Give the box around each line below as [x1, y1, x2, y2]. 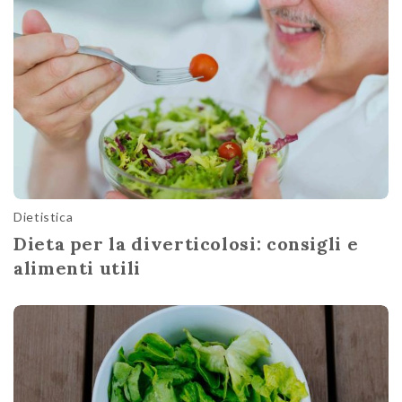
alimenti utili [13, 257, 141, 280]
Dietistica [13, 209, 74, 225]
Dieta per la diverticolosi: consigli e [13, 232, 359, 256]
